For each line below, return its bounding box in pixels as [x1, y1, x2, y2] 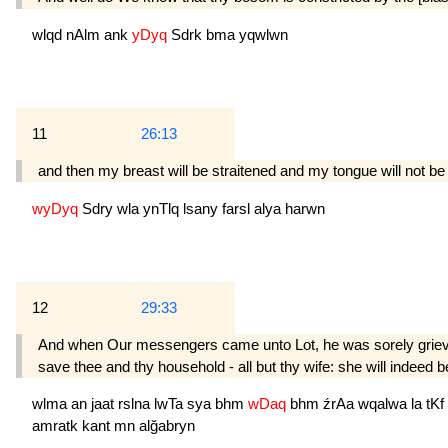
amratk [32, 417, 82, 435]
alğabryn [139, 417, 195, 435]
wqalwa [358, 395, 411, 413]
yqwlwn [239, 25, 288, 43]
